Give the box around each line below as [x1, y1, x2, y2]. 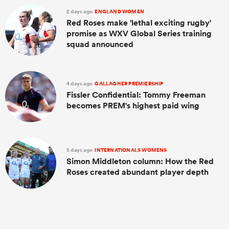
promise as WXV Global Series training [66, 28, 212, 39]
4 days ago [66, 79, 94, 87]
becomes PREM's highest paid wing [66, 100, 199, 111]
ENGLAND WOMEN [94, 8, 145, 16]
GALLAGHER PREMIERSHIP [94, 79, 164, 87]
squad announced [66, 39, 133, 50]
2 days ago [66, 8, 94, 16]
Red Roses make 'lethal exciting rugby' [66, 17, 211, 29]
